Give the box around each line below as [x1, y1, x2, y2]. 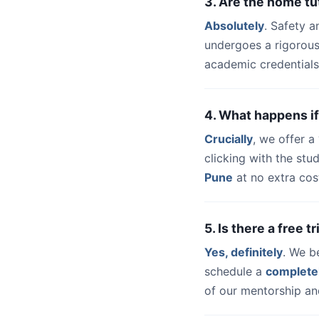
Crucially [204, 132, 253, 146]
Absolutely [204, 19, 264, 33]
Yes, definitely [204, 245, 283, 259]
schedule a [204, 264, 266, 278]
